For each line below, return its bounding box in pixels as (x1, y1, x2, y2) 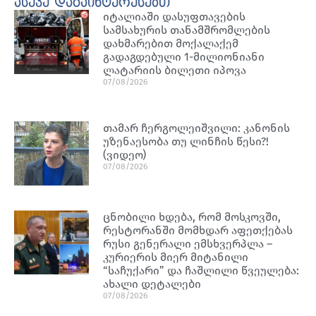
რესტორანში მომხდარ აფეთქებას (103, 224, 293, 238)
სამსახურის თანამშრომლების (103, 23, 271, 37)
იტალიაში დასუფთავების (103, 9, 246, 23)
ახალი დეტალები (103, 277, 202, 291)
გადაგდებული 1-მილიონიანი (103, 49, 265, 63)
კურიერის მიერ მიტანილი (103, 250, 249, 265)
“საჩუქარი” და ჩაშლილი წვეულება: (103, 264, 300, 278)
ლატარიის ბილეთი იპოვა (103, 63, 247, 77)
